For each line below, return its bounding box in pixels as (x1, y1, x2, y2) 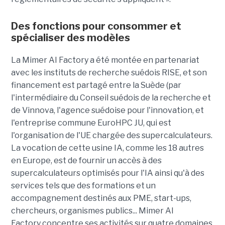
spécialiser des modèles (11, 32, 130, 44)
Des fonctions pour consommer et (11, 20, 181, 33)
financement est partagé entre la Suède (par (11, 80, 181, 90)
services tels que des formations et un (11, 181, 156, 191)
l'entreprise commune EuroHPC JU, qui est (11, 118, 171, 128)
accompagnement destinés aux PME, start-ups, (11, 193, 191, 203)
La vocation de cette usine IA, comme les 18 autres (11, 143, 204, 153)
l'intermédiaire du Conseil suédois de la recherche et (11, 93, 211, 103)
